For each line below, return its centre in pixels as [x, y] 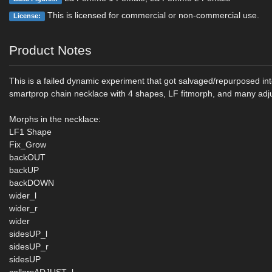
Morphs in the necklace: [55, 119]
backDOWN [32, 183]
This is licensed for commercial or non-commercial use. [152, 15]
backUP [24, 170]
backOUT [28, 157]
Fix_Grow [28, 144]
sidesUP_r [29, 246]
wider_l [23, 195]
